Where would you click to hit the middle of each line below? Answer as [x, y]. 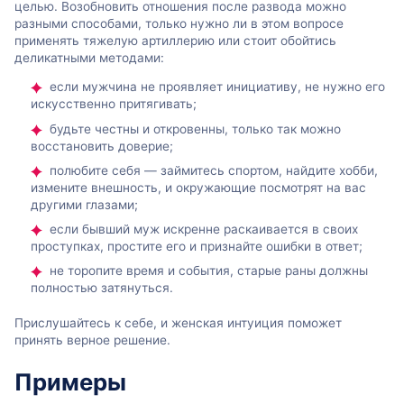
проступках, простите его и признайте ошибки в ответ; [197, 247]
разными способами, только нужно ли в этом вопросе [179, 23]
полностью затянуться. [102, 288]
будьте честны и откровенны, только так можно [195, 129]
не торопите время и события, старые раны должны [209, 271]
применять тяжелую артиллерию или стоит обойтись [175, 40]
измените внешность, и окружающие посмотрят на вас [198, 187]
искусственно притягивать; [114, 104]
